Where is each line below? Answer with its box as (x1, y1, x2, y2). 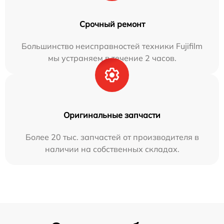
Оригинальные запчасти (63, 110, 160, 120)
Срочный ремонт (79, 19, 145, 29)
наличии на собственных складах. (44, 144, 179, 154)
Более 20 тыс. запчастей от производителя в (25, 132, 199, 142)
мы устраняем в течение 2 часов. (47, 53, 176, 63)
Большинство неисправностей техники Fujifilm (21, 41, 202, 51)
